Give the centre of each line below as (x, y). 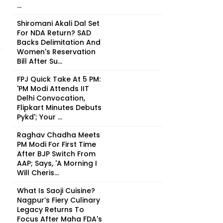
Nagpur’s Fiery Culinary (58, 200)
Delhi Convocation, (51, 98)
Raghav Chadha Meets (58, 135)
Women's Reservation (56, 52)
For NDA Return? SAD (54, 33)
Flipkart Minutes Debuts (59, 108)
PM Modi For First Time (56, 144)
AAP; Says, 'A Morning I (57, 163)
